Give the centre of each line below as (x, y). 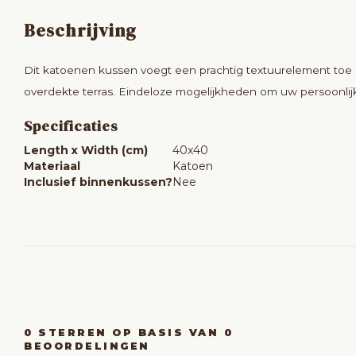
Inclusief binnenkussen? (98, 182)
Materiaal (52, 166)
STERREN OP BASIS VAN (128, 333)
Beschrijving (81, 31)
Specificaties (71, 126)
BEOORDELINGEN (87, 346)
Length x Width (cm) (86, 150)
